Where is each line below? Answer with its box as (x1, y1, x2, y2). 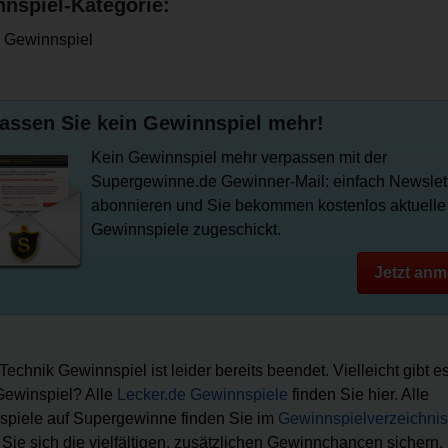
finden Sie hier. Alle (288, 386, 429, 403)
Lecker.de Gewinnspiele (117, 386, 288, 403)
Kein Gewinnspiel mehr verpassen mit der (91, 149, 387, 166)
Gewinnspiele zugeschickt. (91, 221, 281, 238)
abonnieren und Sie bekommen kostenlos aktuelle (91, 197, 446, 214)
